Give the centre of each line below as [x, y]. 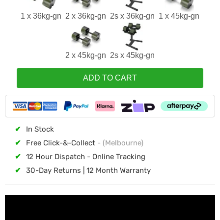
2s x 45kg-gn [132, 55]
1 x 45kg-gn [179, 16]
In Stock [40, 129]
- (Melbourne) [120, 143]
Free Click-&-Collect [62, 143]
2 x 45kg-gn [86, 55]
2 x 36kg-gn [86, 16]
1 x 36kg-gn [41, 16]
